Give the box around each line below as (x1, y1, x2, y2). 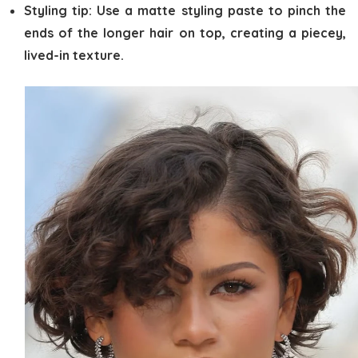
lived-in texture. (24, 46, 124, 63)
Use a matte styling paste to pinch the (97, 2, 347, 18)
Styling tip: (24, 2, 97, 18)
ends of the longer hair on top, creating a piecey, (24, 24, 346, 41)
